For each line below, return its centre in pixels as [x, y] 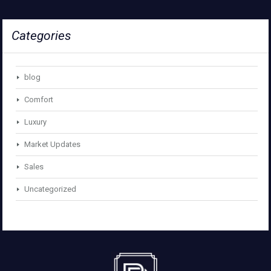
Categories [41, 36]
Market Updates [52, 145]
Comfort [39, 100]
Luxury [35, 122]
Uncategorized [50, 189]
